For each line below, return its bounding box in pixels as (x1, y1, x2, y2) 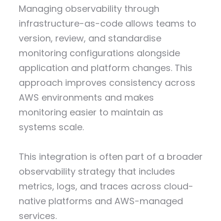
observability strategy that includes (18, 165, 175, 178)
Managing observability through (18, 2, 159, 15)
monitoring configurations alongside (18, 47, 180, 60)
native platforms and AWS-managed (18, 195, 183, 208)
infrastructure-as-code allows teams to (18, 17, 196, 30)
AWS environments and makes (18, 91, 154, 104)
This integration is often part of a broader (18, 150, 203, 163)
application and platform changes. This (18, 62, 192, 74)
